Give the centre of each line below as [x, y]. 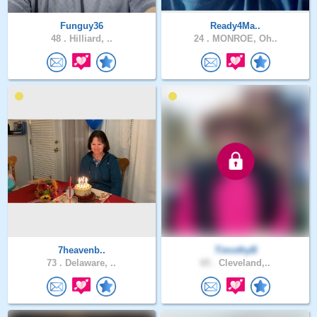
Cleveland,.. [243, 263]
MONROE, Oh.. [243, 38]
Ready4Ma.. [236, 25]
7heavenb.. [81, 250]
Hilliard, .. [89, 38]
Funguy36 [81, 25]
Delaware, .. [90, 263]
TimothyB [235, 250]
